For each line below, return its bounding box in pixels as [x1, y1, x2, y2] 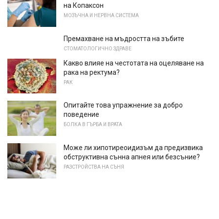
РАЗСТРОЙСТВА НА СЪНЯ [64, 164, 124, 170]
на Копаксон [64, 1, 104, 9]
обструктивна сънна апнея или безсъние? [64, 153, 200, 161]
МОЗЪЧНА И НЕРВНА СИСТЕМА [64, 12, 139, 18]
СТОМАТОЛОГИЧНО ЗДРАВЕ [64, 45, 131, 51]
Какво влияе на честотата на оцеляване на [64, 59, 204, 67]
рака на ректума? [64, 68, 120, 76]
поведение [64, 110, 99, 119]
